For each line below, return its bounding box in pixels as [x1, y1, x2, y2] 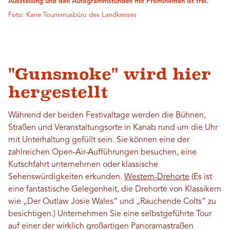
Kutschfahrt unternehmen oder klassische [8, 160, 158, 169]
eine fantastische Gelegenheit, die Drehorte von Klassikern [8, 185, 221, 194]
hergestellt [8, 82, 108, 101]
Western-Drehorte [124, 172, 189, 181]
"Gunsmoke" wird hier [8, 64, 211, 83]
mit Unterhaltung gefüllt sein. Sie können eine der [8, 136, 189, 144]
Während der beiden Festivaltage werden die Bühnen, [8, 111, 206, 120]
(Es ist [189, 172, 212, 181]
